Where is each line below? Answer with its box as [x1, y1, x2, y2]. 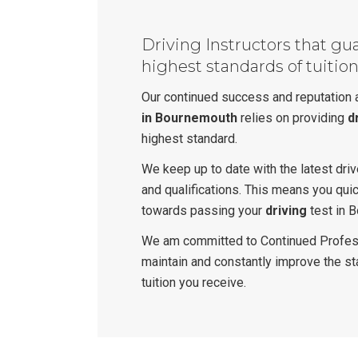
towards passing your [141, 203, 265, 218]
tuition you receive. [141, 275, 246, 290]
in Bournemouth [141, 110, 237, 125]
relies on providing [237, 110, 348, 125]
